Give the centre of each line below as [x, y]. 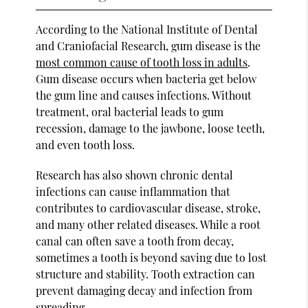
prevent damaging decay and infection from [144, 290]
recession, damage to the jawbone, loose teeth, [151, 128]
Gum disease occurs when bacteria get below [146, 78]
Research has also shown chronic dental [135, 175]
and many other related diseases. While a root [148, 224]
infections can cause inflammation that [133, 191]
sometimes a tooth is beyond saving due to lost [152, 257]
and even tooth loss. [86, 144]
